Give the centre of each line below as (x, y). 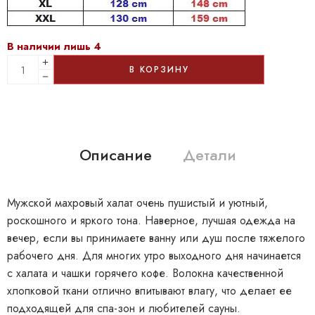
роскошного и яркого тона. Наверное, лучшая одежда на (151, 221)
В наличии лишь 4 (54, 46)
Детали (209, 155)
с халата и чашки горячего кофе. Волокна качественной (145, 274)
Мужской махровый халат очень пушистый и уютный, (137, 203)
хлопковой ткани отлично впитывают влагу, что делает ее (149, 291)
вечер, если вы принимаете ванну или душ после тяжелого (156, 238)
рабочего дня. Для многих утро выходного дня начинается (154, 256)
